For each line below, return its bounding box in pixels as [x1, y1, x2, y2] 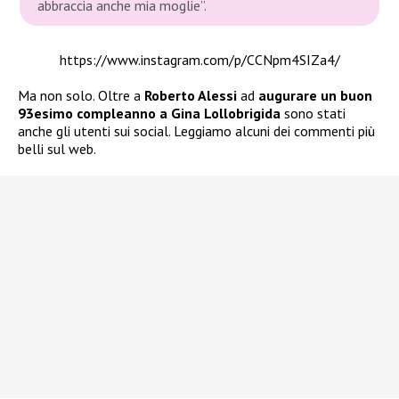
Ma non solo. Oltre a [18, 86, 144, 105]
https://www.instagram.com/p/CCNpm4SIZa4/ [59, 51, 340, 69]
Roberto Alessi [144, 86, 237, 105]
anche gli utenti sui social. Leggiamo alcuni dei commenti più [18, 122, 375, 141]
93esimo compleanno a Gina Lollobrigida [18, 104, 281, 123]
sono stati [281, 104, 346, 123]
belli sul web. [18, 140, 96, 159]
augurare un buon [258, 86, 372, 105]
